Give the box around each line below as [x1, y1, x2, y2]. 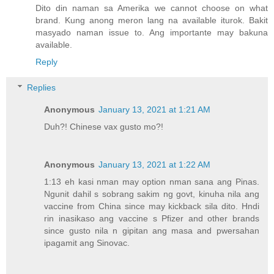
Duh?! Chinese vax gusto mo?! [44, 121, 164, 131]
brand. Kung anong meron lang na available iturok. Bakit [35, 15, 268, 26]
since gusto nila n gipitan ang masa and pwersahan [44, 225, 259, 235]
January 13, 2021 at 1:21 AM [98, 104, 211, 114]
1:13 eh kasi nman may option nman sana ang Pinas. [44, 176, 259, 187]
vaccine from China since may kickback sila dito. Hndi [44, 201, 259, 211]
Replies [27, 82, 56, 92]
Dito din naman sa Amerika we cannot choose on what [35, 3, 268, 13]
